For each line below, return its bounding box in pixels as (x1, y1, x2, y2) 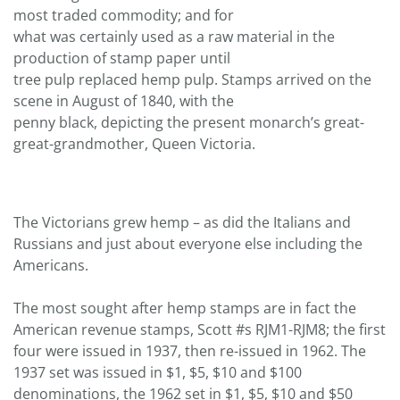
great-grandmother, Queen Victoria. (13, 133, 255, 154)
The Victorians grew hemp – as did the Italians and (13, 212, 351, 232)
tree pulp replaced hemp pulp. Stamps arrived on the (13, 69, 371, 89)
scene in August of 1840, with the (13, 90, 234, 111)
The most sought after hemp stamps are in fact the (13, 297, 356, 318)
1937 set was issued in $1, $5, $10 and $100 (13, 362, 302, 382)
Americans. (13, 254, 88, 275)
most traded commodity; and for (13, 4, 234, 25)
